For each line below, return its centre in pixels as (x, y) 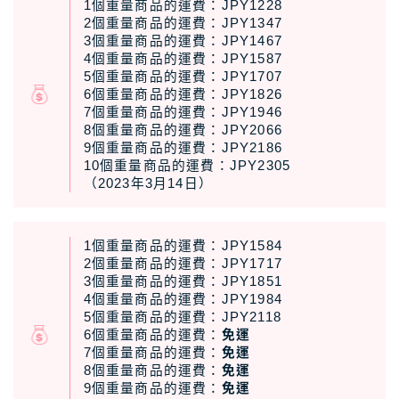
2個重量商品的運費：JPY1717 (183, 263)
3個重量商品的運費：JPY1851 (183, 281)
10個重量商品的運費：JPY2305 (187, 166)
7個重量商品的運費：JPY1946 (183, 113)
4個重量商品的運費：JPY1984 (183, 299)
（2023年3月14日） (148, 184)
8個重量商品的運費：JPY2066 (183, 130)
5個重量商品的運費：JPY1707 (183, 77)
